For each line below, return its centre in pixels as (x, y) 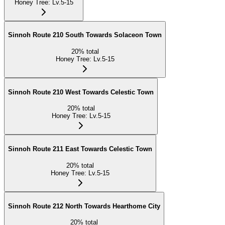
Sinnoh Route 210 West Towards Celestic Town (81, 92)
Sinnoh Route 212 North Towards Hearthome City (84, 206)
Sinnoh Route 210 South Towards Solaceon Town (85, 35)
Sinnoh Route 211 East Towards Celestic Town (80, 149)
